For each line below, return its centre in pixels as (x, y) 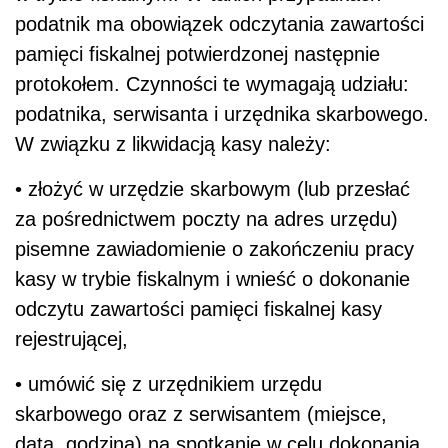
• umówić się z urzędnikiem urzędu (168, 383)
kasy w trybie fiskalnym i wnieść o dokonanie (212, 278)
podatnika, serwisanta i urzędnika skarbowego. (222, 113)
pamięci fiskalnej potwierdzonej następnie (197, 53)
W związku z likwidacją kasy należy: (173, 143)
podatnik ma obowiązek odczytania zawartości (219, 23)
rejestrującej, (71, 338)
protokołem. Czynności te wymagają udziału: (212, 83)
